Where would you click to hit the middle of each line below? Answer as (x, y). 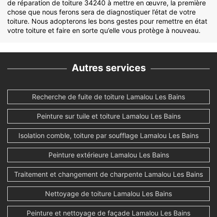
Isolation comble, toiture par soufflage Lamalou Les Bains (108, 136)
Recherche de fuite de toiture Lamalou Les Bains (108, 97)
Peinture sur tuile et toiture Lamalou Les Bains (108, 116)
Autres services (108, 68)
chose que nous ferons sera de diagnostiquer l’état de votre (101, 12)
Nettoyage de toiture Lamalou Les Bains (108, 194)
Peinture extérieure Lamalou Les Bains (108, 155)
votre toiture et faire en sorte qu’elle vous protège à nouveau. (104, 31)
